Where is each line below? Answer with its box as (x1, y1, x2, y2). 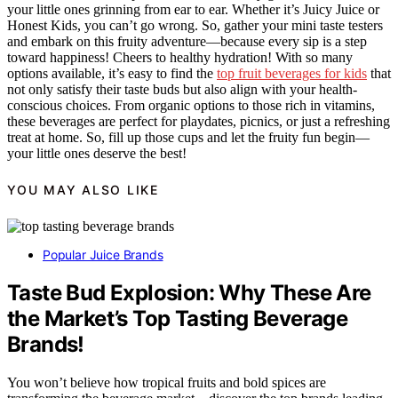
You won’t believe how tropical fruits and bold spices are (7, 374, 326, 390)
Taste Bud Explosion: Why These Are (7, 279, 371, 306)
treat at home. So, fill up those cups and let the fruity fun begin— (7, 130, 370, 146)
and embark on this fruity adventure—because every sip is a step (7, 34, 367, 50)
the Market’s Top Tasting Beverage (7, 305, 348, 331)
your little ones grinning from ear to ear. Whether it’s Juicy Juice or (7, 2, 379, 18)
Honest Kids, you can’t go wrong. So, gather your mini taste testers (7, 18, 383, 34)
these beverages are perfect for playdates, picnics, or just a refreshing (7, 114, 390, 130)
